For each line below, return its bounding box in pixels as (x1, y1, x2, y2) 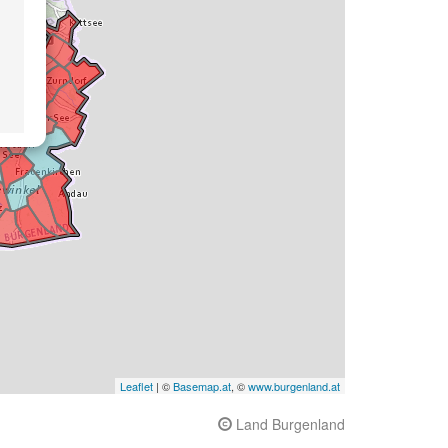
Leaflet (120, 378, 153, 394)
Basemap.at (173, 378, 231, 394)
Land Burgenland (231, 414, 345, 434)
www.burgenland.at (248, 378, 340, 394)
